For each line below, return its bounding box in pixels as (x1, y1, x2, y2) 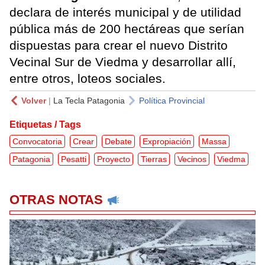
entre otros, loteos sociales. (9, 72, 166, 86)
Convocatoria (12, 137, 62, 147)
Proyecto (97, 154, 130, 164)
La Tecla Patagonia (53, 96, 125, 106)
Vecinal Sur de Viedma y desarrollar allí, (9, 55, 236, 69)
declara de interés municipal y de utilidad (9, 5, 241, 20)
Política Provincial (139, 96, 205, 106)
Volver (21, 96, 46, 106)
